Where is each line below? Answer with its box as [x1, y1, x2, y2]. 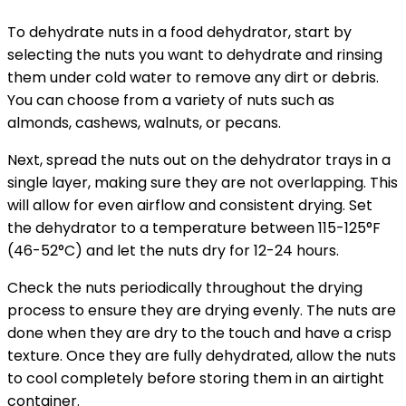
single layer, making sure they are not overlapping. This [7, 171, 398, 193]
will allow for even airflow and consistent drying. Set [7, 194, 372, 216]
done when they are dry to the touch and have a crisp [7, 322, 391, 343]
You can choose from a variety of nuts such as [7, 89, 334, 111]
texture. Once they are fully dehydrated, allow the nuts [7, 344, 396, 366]
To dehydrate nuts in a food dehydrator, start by [7, 21, 352, 43]
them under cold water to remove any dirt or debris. [7, 66, 379, 88]
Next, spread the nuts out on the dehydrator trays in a [7, 149, 391, 170]
